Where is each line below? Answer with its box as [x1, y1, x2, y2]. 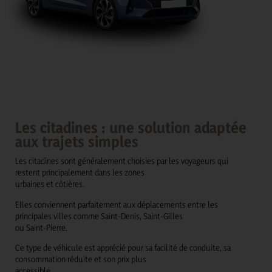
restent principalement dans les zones [15, 167, 144, 178]
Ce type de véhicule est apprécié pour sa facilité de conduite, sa [15, 242, 231, 253]
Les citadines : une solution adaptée [15, 118, 246, 137]
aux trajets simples [15, 132, 138, 151]
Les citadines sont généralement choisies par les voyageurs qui [15, 155, 228, 166]
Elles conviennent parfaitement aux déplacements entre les [15, 199, 218, 209]
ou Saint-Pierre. [15, 222, 67, 233]
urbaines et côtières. [15, 178, 84, 189]
